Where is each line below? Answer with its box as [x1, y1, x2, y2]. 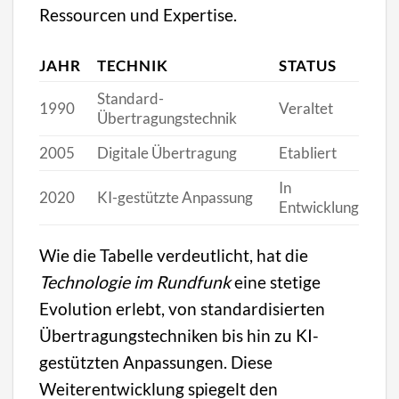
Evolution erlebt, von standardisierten [39, 298, 326, 320]
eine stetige [231, 272, 322, 293]
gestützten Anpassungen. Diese [39, 352, 273, 373]
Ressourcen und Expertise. [39, 4, 238, 25]
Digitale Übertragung [96, 143, 237, 163]
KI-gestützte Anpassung [96, 188, 253, 208]
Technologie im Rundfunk [39, 272, 232, 293]
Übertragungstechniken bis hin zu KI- [39, 325, 320, 346]
